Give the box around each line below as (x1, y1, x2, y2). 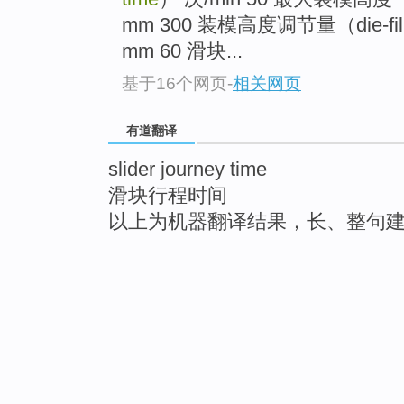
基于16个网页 (122, 73, 227, 93)
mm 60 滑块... (122, 40, 243, 63)
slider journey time (108, 157, 267, 180)
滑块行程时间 (108, 183, 227, 207)
